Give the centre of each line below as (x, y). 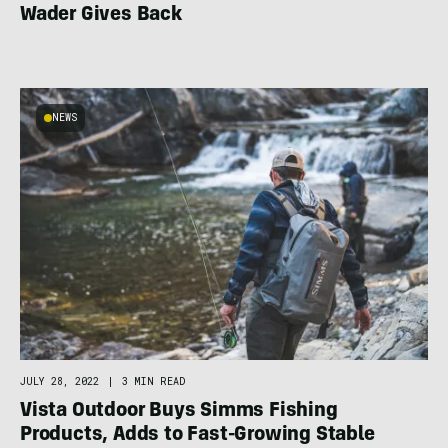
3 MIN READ (153, 381)
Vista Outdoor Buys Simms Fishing (179, 411)
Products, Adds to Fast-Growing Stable (197, 435)
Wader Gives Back (101, 15)
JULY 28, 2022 (59, 381)
